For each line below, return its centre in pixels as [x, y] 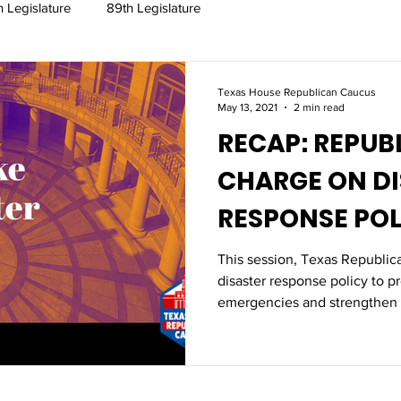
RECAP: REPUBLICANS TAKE [265, 144]
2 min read [319, 107]
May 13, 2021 [247, 107]
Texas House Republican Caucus [297, 92]
